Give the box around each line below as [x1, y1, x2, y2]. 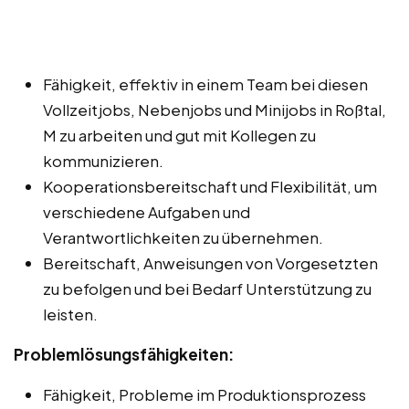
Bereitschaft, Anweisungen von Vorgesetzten [43, 252, 378, 273]
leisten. [43, 303, 98, 324]
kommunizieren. [43, 150, 163, 171]
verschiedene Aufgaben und [43, 201, 250, 222]
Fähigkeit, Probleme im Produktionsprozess [43, 383, 366, 404]
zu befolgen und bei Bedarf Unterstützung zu [43, 278, 372, 299]
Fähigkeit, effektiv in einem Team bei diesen [43, 73, 368, 94]
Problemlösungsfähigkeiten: [14, 343, 234, 364]
